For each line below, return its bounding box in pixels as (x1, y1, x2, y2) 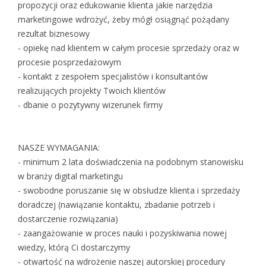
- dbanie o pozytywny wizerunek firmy (18, 99, 163, 111)
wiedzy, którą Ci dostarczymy (18, 242, 130, 254)
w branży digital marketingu (18, 170, 123, 182)
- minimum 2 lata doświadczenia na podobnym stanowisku (18, 156, 243, 168)
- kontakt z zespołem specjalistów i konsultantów (18, 71, 208, 83)
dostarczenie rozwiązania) (18, 213, 118, 225)
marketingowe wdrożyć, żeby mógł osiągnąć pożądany (18, 14, 229, 26)
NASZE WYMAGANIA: (18, 142, 100, 154)
